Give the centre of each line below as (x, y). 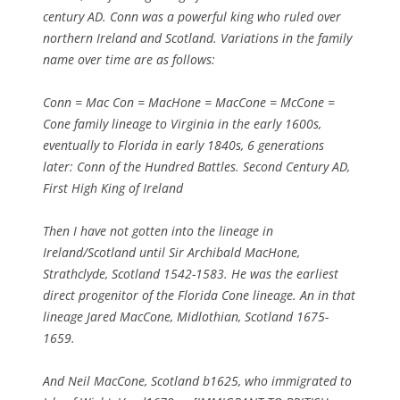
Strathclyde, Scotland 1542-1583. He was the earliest (191, 273)
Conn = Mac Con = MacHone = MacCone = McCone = (189, 102)
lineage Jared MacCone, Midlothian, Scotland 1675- (186, 316)
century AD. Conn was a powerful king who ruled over (192, 16)
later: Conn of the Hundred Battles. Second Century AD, (196, 166)
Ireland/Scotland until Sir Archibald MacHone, (171, 252)
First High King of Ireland (113, 187)
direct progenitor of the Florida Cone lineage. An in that (199, 295)
